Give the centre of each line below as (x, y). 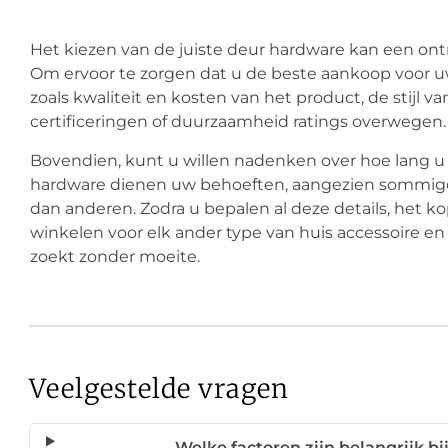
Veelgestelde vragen (159, 388)
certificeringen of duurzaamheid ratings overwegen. (238, 122)
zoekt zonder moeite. (115, 256)
